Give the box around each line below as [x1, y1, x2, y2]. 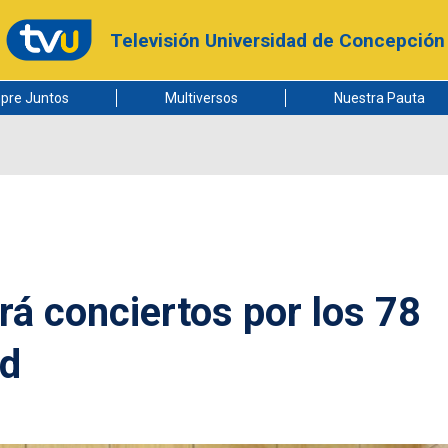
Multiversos [164, 90, 238, 106]
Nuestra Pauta [333, 90, 425, 106]
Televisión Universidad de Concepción [109, 28, 445, 52]
